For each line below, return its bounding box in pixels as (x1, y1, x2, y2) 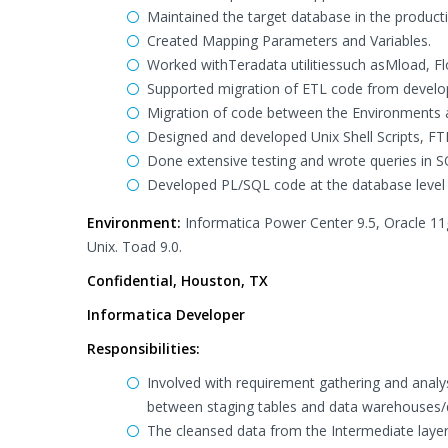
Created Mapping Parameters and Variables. (147, 31, 431, 50)
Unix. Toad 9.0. (87, 237, 182, 256)
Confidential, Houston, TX (87, 271, 268, 290)
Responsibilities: (87, 339, 200, 358)
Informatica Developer (87, 305, 245, 324)
